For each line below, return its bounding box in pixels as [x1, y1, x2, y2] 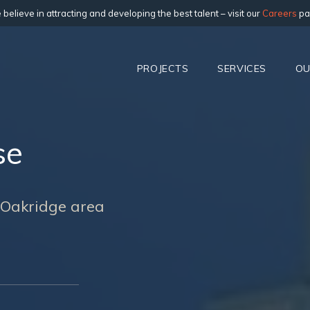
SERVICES [217, 62, 266, 75]
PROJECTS [136, 62, 189, 75]
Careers [262, 8, 297, 19]
